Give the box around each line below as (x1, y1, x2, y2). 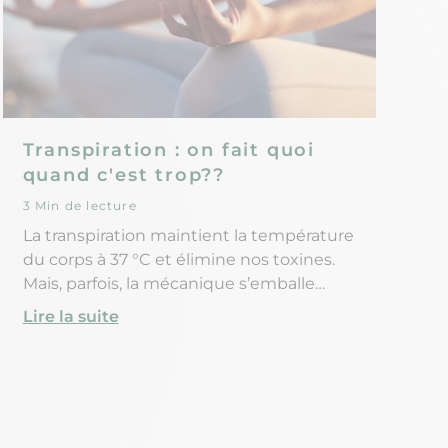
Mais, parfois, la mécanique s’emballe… (22, 274, 325, 294)
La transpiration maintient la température (22, 226, 354, 246)
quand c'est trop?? (22, 164, 226, 187)
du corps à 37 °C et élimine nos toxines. (22, 250, 335, 270)
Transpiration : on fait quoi (22, 139, 316, 162)
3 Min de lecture (22, 198, 137, 214)
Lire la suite (22, 307, 119, 327)
